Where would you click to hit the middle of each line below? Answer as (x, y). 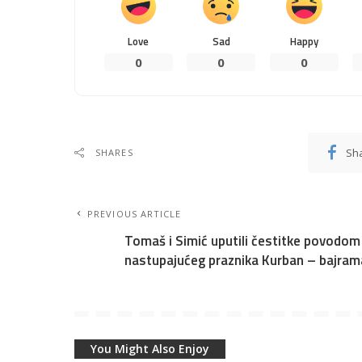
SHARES (114, 152)
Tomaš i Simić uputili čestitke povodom (242, 240)
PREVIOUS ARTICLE (135, 213)
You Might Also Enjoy (150, 348)
